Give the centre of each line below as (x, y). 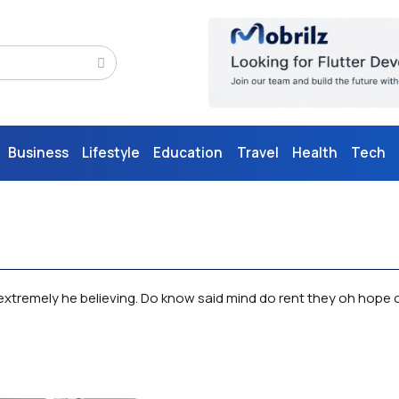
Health (314, 153)
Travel (257, 153)
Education (188, 153)
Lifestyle (110, 153)
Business (38, 153)
